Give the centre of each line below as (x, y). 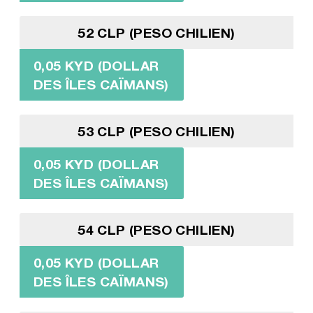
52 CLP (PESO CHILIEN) (156, 32)
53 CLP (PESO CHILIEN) (156, 131)
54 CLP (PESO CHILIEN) (156, 229)
